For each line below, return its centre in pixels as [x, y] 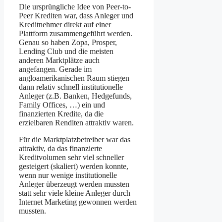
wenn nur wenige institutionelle [68, 175]
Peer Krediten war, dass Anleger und [76, 15]
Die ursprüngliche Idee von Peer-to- [75, 6]
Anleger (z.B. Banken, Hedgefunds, [75, 96]
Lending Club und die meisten [66, 51]
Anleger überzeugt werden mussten [74, 184]
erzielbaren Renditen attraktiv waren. [76, 122]
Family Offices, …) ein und [62, 105]
